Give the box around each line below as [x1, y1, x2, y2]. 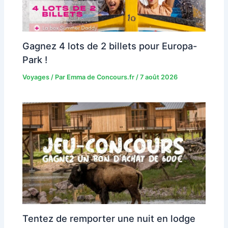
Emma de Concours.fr [67, 73, 136, 81]
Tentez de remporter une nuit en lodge [22, 212, 196, 224]
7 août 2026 [140, 73, 178, 81]
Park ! [22, 53, 48, 65]
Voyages [22, 73, 50, 81]
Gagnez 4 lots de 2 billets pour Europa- [22, 40, 197, 51]
